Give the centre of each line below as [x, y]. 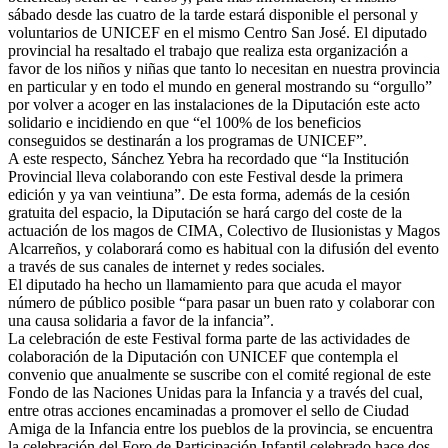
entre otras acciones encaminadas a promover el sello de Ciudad [208, 410]
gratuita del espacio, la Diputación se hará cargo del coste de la [205, 212]
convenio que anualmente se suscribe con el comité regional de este [219, 374]
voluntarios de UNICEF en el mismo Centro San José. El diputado [217, 32]
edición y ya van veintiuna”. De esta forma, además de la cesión [209, 194]
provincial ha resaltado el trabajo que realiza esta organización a [208, 50]
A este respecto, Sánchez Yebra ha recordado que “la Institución [208, 158]
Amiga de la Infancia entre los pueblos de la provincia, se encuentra [220, 428]
